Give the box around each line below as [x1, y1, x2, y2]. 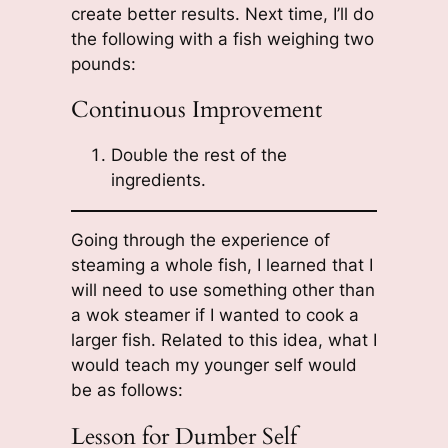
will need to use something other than [70, 280, 375, 301]
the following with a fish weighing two [70, 29, 374, 50]
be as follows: [70, 380, 183, 401]
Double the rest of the [110, 144, 287, 165]
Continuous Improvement [70, 94, 322, 126]
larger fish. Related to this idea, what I [70, 330, 377, 351]
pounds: [70, 54, 136, 75]
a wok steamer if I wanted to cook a [70, 305, 359, 326]
